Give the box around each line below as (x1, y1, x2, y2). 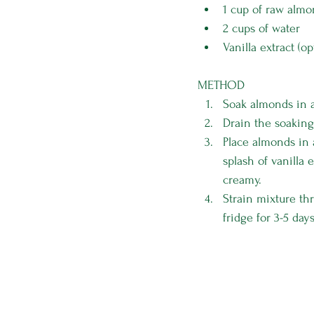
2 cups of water (223, 22, 300, 35)
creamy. (223, 173, 261, 186)
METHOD (198, 78, 245, 92)
